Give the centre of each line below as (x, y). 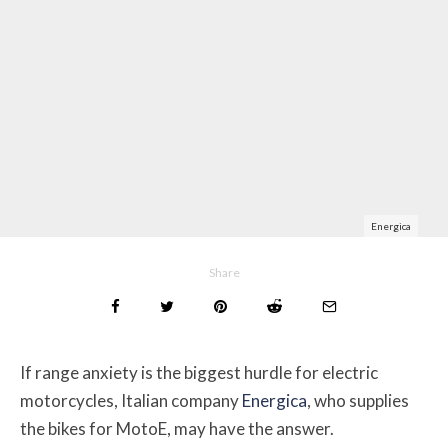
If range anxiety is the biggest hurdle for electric (199, 373)
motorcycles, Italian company (131, 401)
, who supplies (358, 401)
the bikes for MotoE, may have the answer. (177, 429)
